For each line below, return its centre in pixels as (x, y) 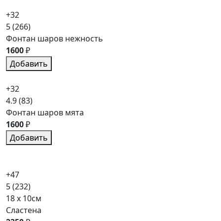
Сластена (24, 210)
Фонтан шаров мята (45, 112)
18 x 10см (24, 198)
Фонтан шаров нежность (55, 38)
